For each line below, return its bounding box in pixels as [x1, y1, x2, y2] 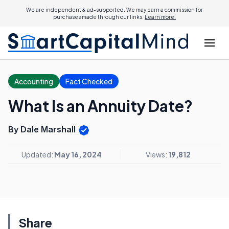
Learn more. [145, 14, 176, 20]
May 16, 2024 [54, 149, 102, 159]
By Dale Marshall [8, 124, 78, 134]
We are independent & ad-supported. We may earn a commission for [26, 7, 203, 13]
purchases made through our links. [53, 14, 145, 20]
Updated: [21, 149, 54, 159]
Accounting [14, 77, 53, 86]
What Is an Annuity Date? [8, 96, 193, 116]
